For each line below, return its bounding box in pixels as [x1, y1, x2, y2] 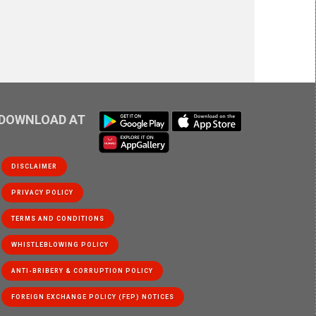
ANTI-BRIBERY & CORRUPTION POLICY [11, 267, 153, 274]
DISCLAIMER [11, 162, 57, 170]
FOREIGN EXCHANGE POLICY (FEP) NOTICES [11, 293, 174, 300]
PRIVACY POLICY [11, 188, 73, 196]
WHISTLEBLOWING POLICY [11, 241, 109, 248]
